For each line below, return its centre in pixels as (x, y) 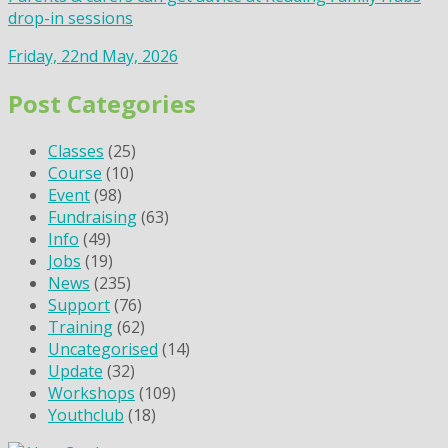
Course (75, 172)
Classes (76, 150)
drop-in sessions (70, 17)
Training (80, 326)
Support (79, 304)
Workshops (91, 392)
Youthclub (86, 414)
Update (75, 370)
